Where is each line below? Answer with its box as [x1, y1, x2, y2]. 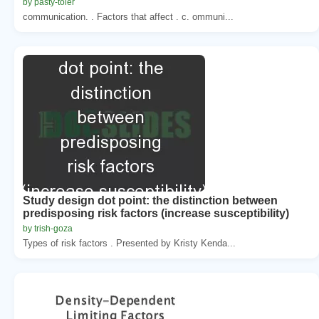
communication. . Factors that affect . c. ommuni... [23, 11, 234, 22]
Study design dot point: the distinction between [23, 194, 278, 206]
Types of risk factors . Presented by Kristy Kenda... [23, 237, 236, 249]
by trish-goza [23, 223, 73, 234]
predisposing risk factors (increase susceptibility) [23, 206, 289, 219]
